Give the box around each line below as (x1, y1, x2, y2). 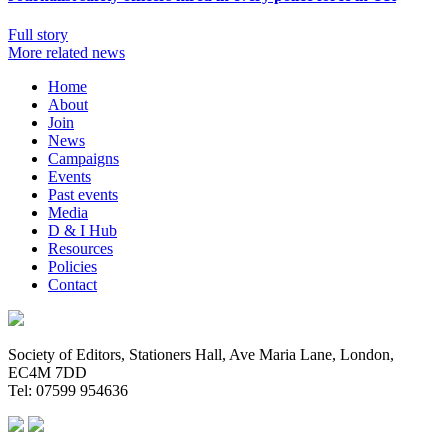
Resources (48, 240, 113, 258)
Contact (48, 276, 97, 294)
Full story (8, 26, 68, 44)
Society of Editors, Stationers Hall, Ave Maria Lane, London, (8, 346, 394, 364)
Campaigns (48, 150, 119, 168)
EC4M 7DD (8, 364, 87, 382)
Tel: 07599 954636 (8, 382, 128, 400)
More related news (8, 44, 125, 62)
